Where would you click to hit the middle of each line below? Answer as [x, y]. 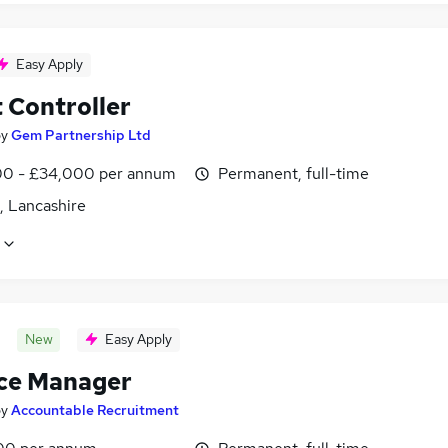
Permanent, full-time [293, 174]
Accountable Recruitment [95, 410]
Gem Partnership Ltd [81, 135]
